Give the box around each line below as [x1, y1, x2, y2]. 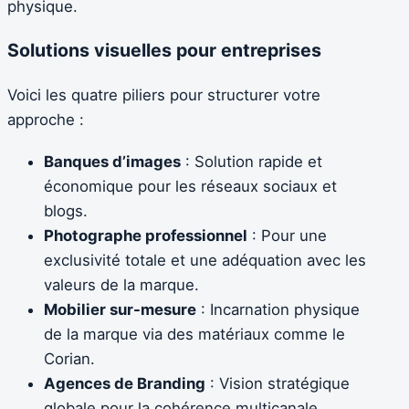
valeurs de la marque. [44, 275, 199, 294]
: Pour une [247, 225, 327, 245]
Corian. [44, 349, 95, 368]
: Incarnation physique [196, 299, 360, 319]
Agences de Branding [44, 373, 205, 393]
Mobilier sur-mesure [44, 299, 196, 319]
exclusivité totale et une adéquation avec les [44, 250, 366, 269]
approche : [7, 110, 84, 130]
